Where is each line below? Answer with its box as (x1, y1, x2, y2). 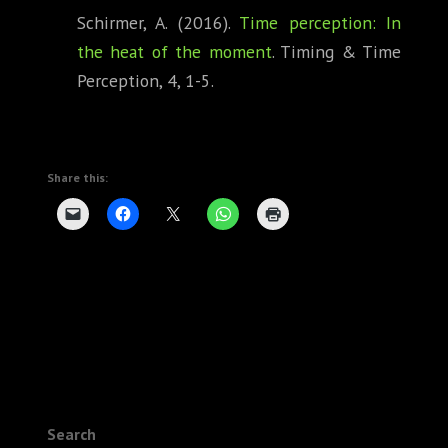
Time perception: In (239, 11, 402, 35)
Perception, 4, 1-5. (77, 69, 214, 93)
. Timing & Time (271, 40, 402, 64)
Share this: (47, 170, 108, 186)
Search (47, 424, 96, 445)
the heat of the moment (77, 40, 272, 64)
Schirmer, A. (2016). (77, 11, 240, 35)
